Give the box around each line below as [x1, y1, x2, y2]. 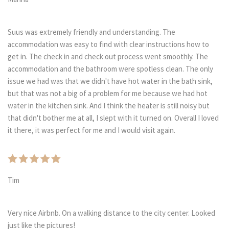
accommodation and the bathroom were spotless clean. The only [8, 64, 213, 74]
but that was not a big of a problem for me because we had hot [8, 88, 208, 99]
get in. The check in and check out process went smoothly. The [8, 52, 208, 62]
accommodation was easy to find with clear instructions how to [8, 39, 209, 50]
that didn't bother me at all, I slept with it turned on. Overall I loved [8, 113, 219, 123]
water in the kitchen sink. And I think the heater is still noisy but [8, 101, 210, 111]
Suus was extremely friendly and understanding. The [8, 27, 175, 37]
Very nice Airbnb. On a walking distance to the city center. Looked [8, 208, 215, 218]
